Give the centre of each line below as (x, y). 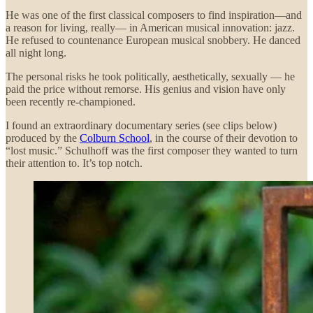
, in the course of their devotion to (224, 138)
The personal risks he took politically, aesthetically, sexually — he (150, 76)
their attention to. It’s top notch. (74, 163)
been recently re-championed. (71, 101)
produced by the (43, 138)
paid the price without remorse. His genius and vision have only (146, 89)
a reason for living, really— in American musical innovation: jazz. (150, 27)
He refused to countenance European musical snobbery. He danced (153, 40)
